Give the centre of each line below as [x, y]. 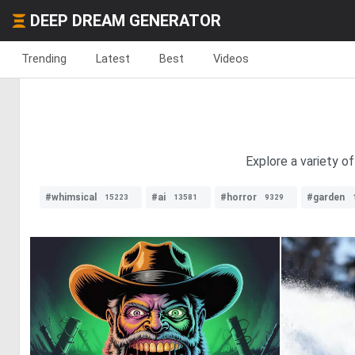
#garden [326, 197]
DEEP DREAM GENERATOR [126, 21]
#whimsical [71, 197]
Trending [44, 59]
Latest [113, 59]
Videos [231, 59]
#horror [239, 197]
